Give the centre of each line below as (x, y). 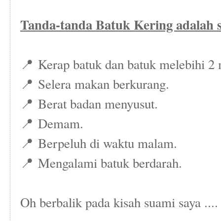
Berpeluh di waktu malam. (108, 143)
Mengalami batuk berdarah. (110, 163)
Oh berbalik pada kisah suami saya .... (119, 203)
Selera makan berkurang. (104, 84)
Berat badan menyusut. (98, 104)
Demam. (61, 124)
